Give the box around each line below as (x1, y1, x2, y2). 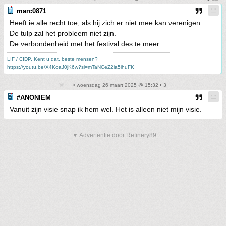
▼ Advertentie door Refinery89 (72, 131, 156, 139)
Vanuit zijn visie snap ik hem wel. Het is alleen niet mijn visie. (10, 105, 202, 114)
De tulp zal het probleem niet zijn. (10, 29, 116, 37)
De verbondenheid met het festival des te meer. (10, 39, 161, 48)
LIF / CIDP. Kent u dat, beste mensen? (7, 55, 98, 62)
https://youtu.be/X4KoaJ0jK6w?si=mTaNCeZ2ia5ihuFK (7, 64, 134, 70)
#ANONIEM (17, 93, 51, 101)
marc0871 (17, 7, 46, 15)
